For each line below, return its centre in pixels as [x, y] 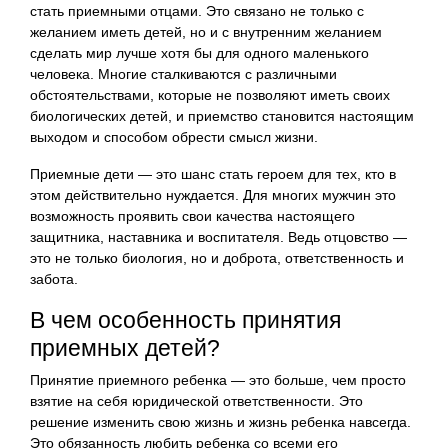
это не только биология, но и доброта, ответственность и [217, 257]
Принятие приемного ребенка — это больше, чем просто [218, 379]
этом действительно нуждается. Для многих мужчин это [213, 194]
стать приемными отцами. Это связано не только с [197, 10]
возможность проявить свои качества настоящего [192, 215]
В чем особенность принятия [185, 319]
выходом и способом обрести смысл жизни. [174, 136]
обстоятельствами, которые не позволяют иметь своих [210, 94]
